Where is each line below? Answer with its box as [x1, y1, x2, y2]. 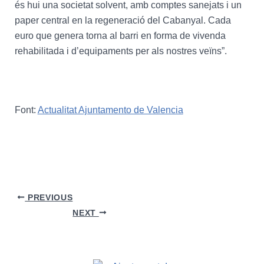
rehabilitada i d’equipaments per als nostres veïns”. [14, 45, 227, 56]
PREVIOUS [25, 193, 73, 202]
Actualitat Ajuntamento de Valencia [37, 104, 183, 115]
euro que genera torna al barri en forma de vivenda [14, 30, 226, 41]
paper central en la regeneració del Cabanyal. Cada [14, 15, 231, 25]
